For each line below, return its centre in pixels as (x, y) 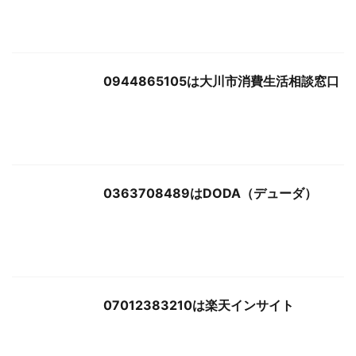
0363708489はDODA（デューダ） (210, 193)
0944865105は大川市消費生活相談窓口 (221, 81)
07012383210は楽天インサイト (199, 305)
